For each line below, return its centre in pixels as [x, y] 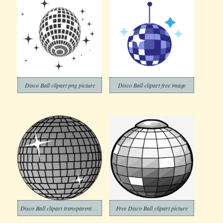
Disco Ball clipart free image [152, 85]
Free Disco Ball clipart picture [152, 208]
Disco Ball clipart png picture [60, 85]
